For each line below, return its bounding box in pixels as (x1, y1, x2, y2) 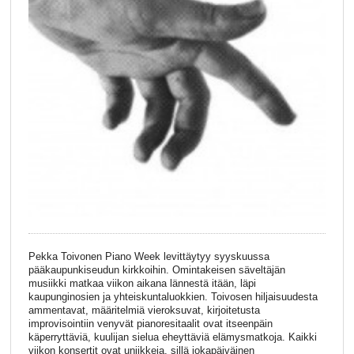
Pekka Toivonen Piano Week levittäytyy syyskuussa (28, 250, 269, 263)
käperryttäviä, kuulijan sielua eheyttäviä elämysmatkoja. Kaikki (28, 331, 317, 344)
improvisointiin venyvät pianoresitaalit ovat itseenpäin (28, 318, 273, 330)
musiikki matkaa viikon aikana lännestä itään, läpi (28, 277, 256, 290)
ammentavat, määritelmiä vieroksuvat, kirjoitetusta (28, 304, 260, 317)
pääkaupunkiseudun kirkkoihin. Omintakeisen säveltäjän (28, 264, 285, 277)
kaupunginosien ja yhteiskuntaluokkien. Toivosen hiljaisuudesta (28, 291, 318, 303)
